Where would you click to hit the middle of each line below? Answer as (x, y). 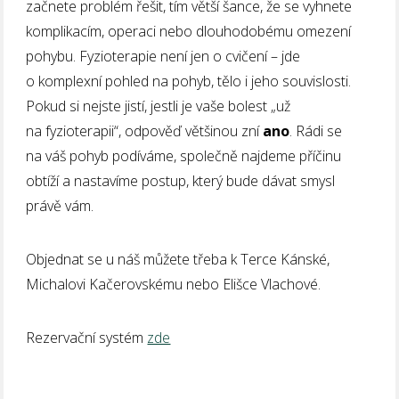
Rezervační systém (87, 337)
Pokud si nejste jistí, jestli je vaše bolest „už (159, 106)
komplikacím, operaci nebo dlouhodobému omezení (189, 31)
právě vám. (60, 205)
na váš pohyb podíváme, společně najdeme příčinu (184, 155)
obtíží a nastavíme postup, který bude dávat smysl (181, 180)
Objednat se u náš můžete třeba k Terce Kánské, (178, 259)
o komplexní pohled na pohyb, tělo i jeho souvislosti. (189, 81)
